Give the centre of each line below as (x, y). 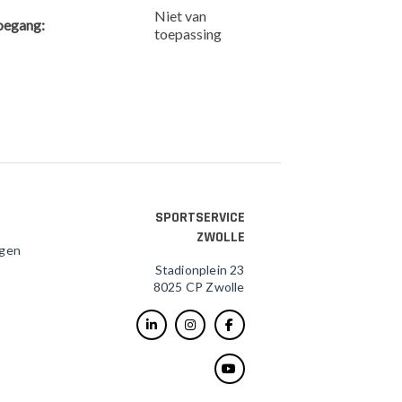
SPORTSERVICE (200, 218)
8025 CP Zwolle (199, 287)
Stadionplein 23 (200, 270)
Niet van (181, 16)
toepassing (188, 34)
